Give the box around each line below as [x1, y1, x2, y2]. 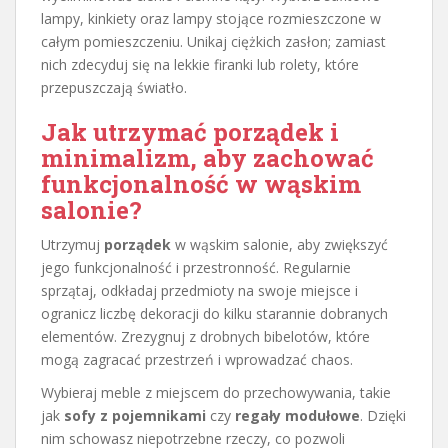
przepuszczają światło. [41, 77, 187, 97]
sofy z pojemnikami [64, 405, 206, 425]
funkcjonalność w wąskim [41, 167, 361, 200]
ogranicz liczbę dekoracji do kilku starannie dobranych [41, 303, 388, 323]
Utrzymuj [41, 234, 104, 254]
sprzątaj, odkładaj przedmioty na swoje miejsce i [41, 280, 358, 300]
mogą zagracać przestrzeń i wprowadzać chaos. [41, 349, 353, 369]
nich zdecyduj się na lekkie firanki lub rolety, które [41, 54, 359, 74]
